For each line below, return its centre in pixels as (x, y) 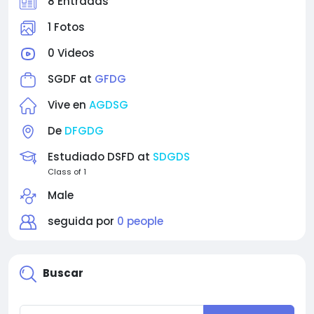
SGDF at (71, 79)
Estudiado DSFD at (100, 157)
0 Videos (71, 53)
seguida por (82, 221)
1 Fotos (66, 27)
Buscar (63, 273)
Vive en (68, 105)
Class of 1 (67, 172)
